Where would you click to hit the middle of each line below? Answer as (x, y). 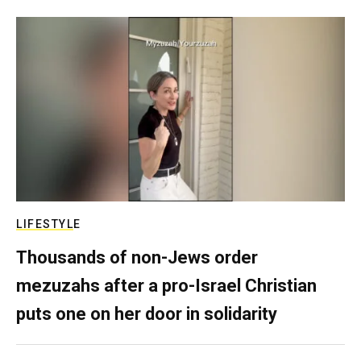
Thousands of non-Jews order (137, 257)
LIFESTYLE (49, 224)
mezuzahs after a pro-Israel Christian (166, 286)
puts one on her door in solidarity (147, 314)
